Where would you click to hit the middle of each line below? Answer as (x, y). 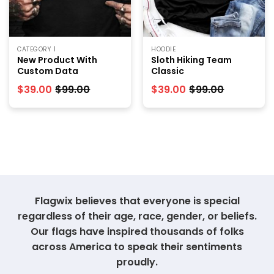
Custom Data (48, 71)
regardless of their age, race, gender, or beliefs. (137, 216)
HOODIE (164, 49)
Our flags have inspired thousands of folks (137, 231)
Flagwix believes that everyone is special (137, 201)
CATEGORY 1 (37, 49)
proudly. (137, 262)
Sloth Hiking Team (192, 60)
